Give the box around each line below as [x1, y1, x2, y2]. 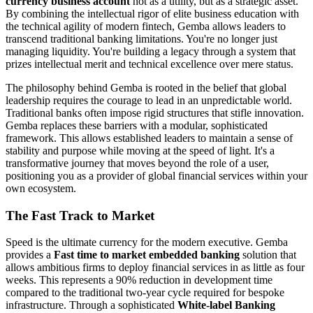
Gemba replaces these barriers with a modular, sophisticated [6, 119, 268, 131]
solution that [240, 249, 296, 261]
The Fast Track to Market [6, 208, 154, 223]
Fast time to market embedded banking [54, 249, 240, 261]
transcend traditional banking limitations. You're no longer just [6, 32, 277, 45]
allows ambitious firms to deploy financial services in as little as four [6, 261, 305, 274]
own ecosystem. [6, 182, 76, 194]
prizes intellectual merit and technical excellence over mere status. [6, 57, 293, 70]
